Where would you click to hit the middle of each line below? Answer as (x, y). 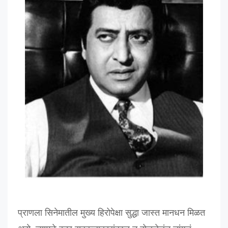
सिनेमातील (61, 213)
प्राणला (30, 213)
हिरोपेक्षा (110, 213)
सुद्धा (132, 213)
